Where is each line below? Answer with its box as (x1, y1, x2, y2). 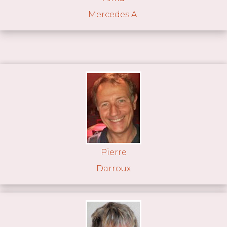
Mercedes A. (88, 9, 139, 19)
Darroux (96, 164, 131, 174)
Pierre (100, 147, 127, 158)
